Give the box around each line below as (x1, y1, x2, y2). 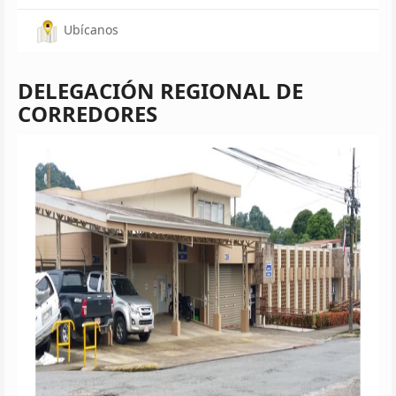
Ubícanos (64, 21, 118, 38)
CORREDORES (18, 98, 157, 128)
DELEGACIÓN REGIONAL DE (18, 75, 303, 105)
